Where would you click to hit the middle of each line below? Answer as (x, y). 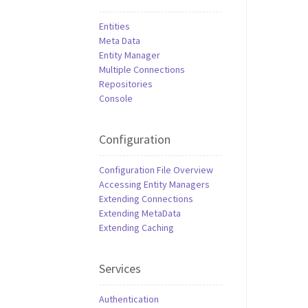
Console (116, 98)
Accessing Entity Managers (154, 184)
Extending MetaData (140, 213)
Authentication (129, 299)
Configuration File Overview (156, 170)
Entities (114, 26)
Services (120, 268)
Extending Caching (136, 228)
